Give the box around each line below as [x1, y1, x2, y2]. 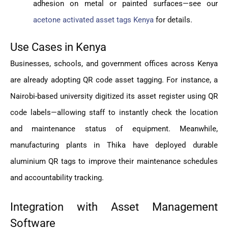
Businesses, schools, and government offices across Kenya [10, 59, 218, 69]
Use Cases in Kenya [10, 41, 106, 54]
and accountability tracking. [10, 173, 104, 183]
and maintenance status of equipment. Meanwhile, [10, 124, 218, 134]
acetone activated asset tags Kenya [33, 15, 154, 24]
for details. [154, 15, 192, 24]
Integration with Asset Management [10, 201, 218, 214]
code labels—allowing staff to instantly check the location [10, 108, 218, 118]
